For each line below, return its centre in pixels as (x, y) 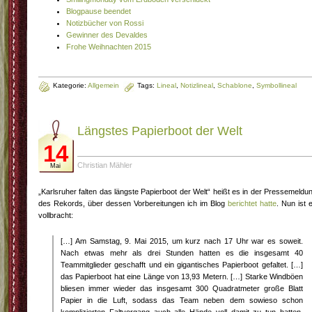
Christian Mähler (105, 165)
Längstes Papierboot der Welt (160, 131)
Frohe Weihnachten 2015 (109, 47)
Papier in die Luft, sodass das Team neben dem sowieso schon (182, 300)
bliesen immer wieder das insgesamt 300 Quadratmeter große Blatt (182, 288)
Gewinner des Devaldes (107, 35)
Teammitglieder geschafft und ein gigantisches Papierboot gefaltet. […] (182, 265)
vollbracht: (56, 215)
